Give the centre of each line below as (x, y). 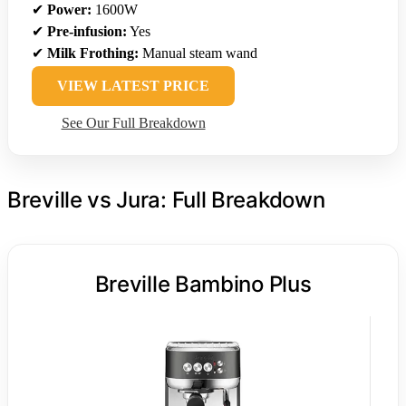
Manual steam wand (198, 53)
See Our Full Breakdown (133, 123)
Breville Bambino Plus (203, 285)
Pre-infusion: (87, 32)
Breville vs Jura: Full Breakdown (166, 200)
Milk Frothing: (93, 53)
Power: (69, 10)
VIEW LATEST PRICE (133, 86)
